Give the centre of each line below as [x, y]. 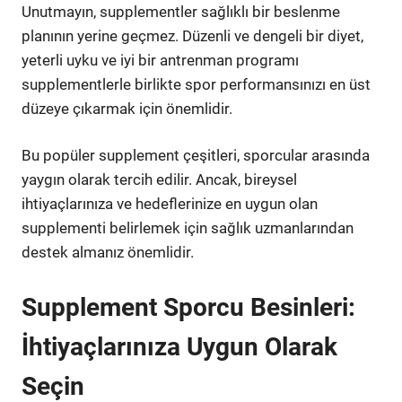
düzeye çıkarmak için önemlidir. [127, 108]
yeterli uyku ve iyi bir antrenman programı [160, 60]
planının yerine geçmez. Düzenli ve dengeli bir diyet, [192, 35]
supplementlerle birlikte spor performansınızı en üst [196, 84]
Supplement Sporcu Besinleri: [188, 307]
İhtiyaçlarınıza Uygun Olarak [179, 346]
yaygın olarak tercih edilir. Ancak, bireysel [159, 179]
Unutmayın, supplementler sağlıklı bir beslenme [181, 11]
